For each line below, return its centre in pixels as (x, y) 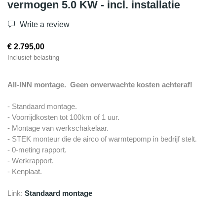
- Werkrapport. (31, 161)
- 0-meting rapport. (37, 150)
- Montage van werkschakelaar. (58, 128)
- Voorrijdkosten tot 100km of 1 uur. (63, 117)
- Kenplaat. (25, 172)
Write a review (44, 25)
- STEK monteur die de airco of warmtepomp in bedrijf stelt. (102, 139)
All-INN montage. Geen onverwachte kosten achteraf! (100, 85)
